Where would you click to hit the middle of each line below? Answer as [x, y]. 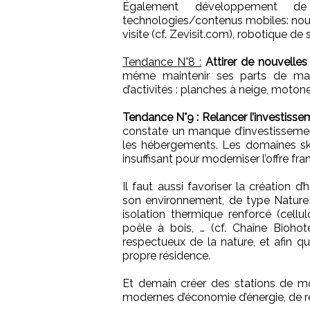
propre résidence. [166, 256]
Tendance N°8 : [162, 62]
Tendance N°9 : [161, 118]
